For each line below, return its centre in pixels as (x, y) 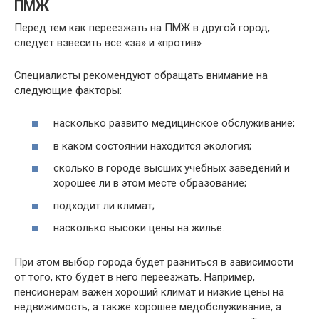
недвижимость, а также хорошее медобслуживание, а (148, 307)
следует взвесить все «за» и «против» (108, 42)
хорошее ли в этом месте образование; (150, 183)
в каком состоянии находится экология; (152, 146)
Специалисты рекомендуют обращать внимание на (141, 75)
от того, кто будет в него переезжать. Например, (135, 277)
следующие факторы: (68, 90)
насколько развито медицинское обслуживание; (174, 124)
